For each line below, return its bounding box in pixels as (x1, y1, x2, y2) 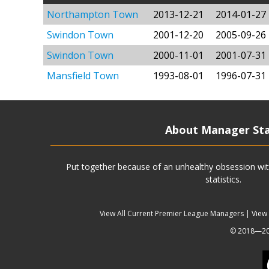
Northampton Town (47, 8, 138, 22)
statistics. (205, 174, 241, 186)
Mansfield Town (47, 69, 119, 83)
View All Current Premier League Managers (99, 208, 244, 219)
